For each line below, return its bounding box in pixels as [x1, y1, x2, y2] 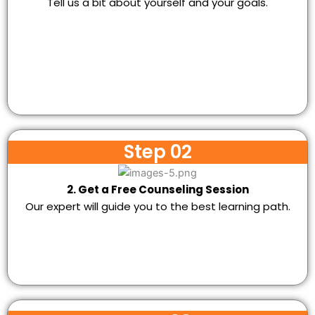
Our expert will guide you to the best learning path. [25, 198, 290, 214]
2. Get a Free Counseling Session [66, 181, 249, 197]
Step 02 [123, 139, 192, 165]
